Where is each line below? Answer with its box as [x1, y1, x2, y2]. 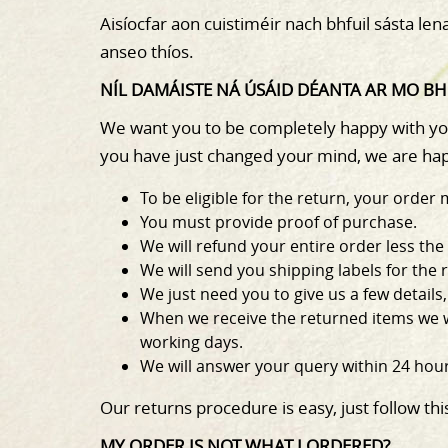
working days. [140, 331, 243, 353]
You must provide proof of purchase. [140, 211, 421, 233]
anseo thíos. [100, 40, 198, 63]
